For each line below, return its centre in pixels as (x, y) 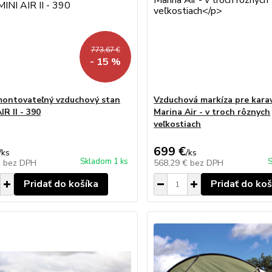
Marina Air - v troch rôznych (212, 112)
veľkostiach (178, 124)
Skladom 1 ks (104, 161)
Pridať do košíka (61, 184)
